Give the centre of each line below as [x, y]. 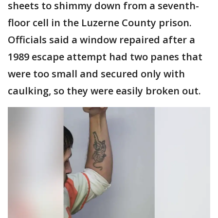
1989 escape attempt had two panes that [105, 57]
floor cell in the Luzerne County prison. [100, 23]
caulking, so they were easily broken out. [104, 91]
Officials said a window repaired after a [101, 40]
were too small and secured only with [96, 74]
